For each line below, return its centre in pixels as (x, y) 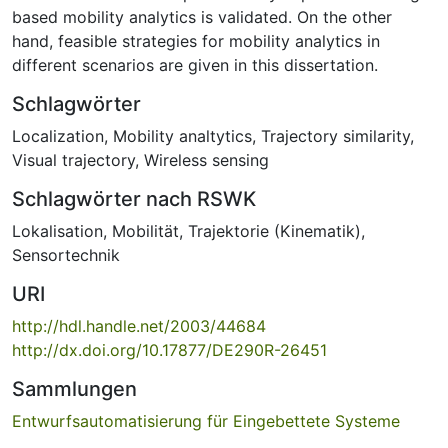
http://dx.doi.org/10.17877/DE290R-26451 (169, 349)
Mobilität (145, 230)
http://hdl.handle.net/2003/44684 (139, 325)
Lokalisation (57, 230)
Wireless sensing (206, 159)
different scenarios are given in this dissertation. (195, 64)
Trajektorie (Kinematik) (274, 230)
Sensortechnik (66, 254)
